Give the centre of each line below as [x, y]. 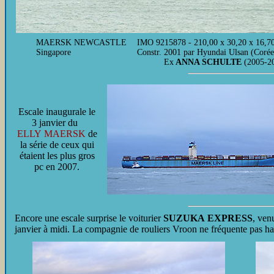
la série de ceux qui [57, 145]
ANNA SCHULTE [208, 62]
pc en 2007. [57, 167]
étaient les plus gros [57, 156]
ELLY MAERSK [51, 134]
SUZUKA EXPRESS [208, 218]
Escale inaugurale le [57, 112]
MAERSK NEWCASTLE [81, 43]
